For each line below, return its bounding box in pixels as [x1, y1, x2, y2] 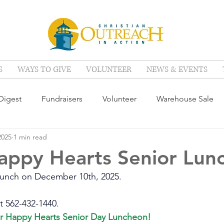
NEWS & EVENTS [146, 64, 207, 75]
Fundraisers [41, 93, 82, 103]
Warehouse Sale [156, 93, 213, 103]
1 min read [13, 132, 47, 141]
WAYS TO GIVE [17, 64, 71, 75]
